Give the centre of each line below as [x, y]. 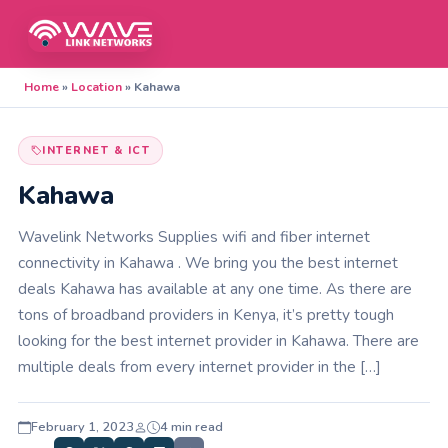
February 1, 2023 [82, 427]
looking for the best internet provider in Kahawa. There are [218, 340]
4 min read [191, 427]
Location [96, 87]
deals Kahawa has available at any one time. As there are [215, 288]
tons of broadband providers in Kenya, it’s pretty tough [206, 314]
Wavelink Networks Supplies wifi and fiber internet [194, 236]
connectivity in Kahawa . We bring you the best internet [208, 262]
